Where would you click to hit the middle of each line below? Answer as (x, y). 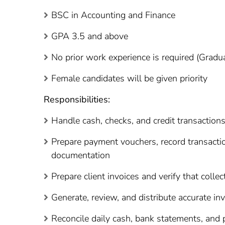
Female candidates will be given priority (129, 78)
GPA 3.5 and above (90, 36)
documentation (81, 155)
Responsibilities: (77, 99)
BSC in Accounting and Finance (113, 15)
